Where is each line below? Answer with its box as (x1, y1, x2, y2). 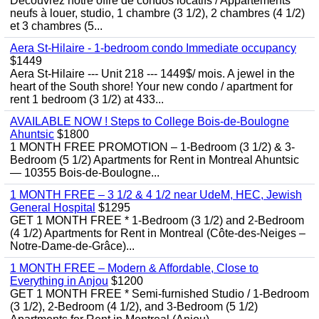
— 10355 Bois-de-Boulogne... (10, 167, 159, 179)
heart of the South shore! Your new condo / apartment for (10, 80, 293, 93)
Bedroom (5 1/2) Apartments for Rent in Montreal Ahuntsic (10, 154, 299, 166)
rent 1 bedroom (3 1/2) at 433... (10, 93, 164, 105)
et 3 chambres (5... (10, 20, 103, 32)
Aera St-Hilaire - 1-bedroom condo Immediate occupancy (10, 42, 296, 54)
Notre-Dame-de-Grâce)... (10, 240, 135, 252)
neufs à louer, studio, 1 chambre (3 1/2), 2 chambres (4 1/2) (10, 7, 305, 19)
